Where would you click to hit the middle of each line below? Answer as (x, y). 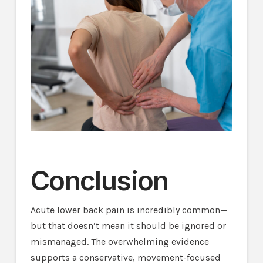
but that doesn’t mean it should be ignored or (128, 226)
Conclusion (99, 181)
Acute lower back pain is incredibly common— (129, 210)
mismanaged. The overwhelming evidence (119, 242)
